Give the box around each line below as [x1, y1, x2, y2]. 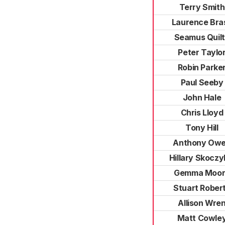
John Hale [182, 92, 221, 102]
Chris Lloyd [180, 107, 223, 118]
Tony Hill [185, 123, 218, 133]
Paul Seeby [180, 77, 223, 87]
